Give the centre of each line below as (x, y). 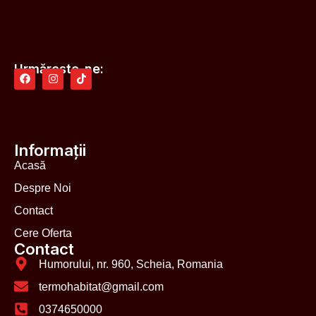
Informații (50, 150)
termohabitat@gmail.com (101, 286)
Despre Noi (43, 188)
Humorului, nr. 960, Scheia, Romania (131, 264)
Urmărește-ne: (59, 68)
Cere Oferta (43, 233)
